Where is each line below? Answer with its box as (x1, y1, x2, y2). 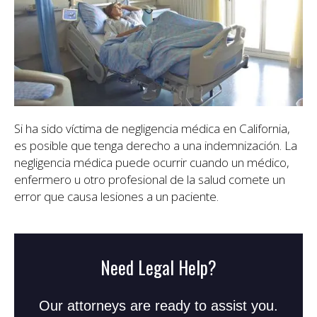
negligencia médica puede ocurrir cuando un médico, (14, 154, 289, 171)
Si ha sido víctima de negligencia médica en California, (14, 120, 290, 137)
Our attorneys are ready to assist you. (39, 298, 278, 314)
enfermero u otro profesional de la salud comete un (14, 171, 285, 188)
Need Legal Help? (100, 254, 217, 281)
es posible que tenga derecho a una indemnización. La (14, 137, 297, 154)
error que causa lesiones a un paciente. (14, 188, 219, 205)
